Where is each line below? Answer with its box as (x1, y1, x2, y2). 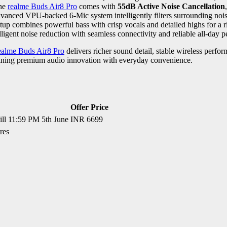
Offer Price (70, 103, 108, 112)
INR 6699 (70, 115, 103, 124)
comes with (77, 2, 116, 11)
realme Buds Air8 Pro (8, 2, 77, 11)
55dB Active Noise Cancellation (116, 2, 225, 11)
